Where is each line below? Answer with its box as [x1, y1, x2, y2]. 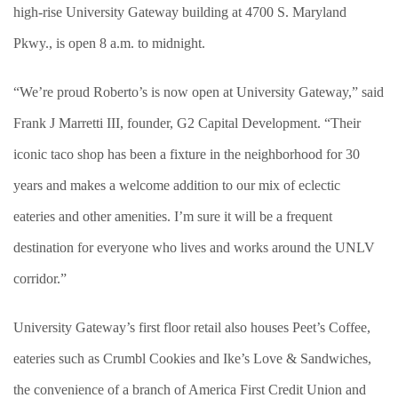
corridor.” [13, 271, 70, 286]
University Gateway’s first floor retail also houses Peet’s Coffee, [13, 320, 370, 335]
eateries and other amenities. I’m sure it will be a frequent [13, 209, 332, 224]
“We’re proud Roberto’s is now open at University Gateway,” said [13, 84, 384, 99]
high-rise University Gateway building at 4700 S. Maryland [13, 4, 346, 20]
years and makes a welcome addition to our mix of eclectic [13, 178, 340, 193]
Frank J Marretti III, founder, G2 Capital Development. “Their [13, 115, 361, 131]
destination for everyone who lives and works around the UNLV [13, 240, 375, 255]
